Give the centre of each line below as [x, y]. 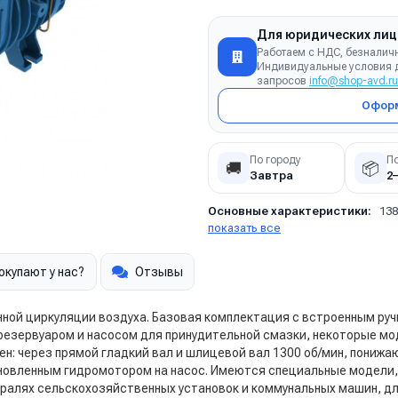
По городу [275, 159]
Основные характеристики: [290, 211]
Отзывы [159, 272]
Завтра [271, 175]
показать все [244, 228]
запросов [283, 81]
